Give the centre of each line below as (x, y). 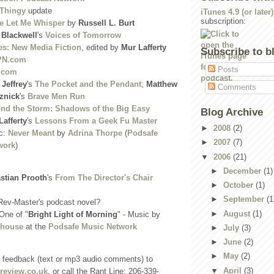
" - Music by (139, 214)
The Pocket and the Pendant (88, 84)
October (239, 185)
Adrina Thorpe (95, 133)
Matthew (162, 84)
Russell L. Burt (106, 23)
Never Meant (31, 133)
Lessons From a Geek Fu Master (96, 121)
